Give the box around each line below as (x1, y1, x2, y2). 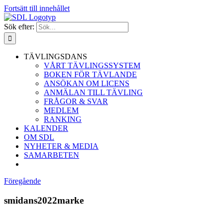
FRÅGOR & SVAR (44, 97, 108, 106)
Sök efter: (4, 22, 34, 31)
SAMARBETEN (24, 151, 79, 159)
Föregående (4, 177, 41, 185)
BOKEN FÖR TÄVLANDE (44, 70, 137, 79)
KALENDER (24, 124, 68, 132)
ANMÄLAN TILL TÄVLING (44, 88, 143, 97)
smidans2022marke (4, 195, 84, 206)
